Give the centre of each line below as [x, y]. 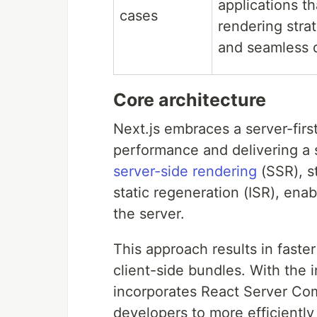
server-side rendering [185, 171]
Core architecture [190, 99]
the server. [149, 213]
